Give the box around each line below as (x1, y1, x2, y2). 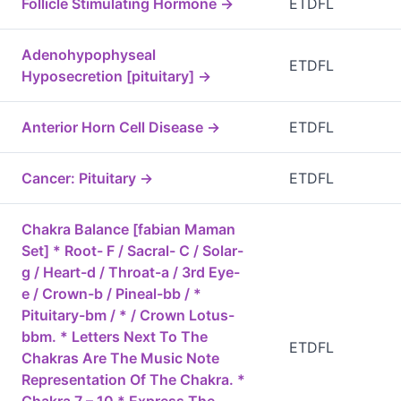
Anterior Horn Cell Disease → (21, 118, 220, 137)
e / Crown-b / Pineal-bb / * (21, 285, 201, 303)
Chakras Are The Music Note (21, 349, 219, 368)
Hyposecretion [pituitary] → (21, 67, 211, 86)
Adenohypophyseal (21, 46, 156, 64)
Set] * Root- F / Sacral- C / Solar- (21, 242, 243, 260)
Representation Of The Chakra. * (21, 371, 245, 389)
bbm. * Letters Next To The (21, 328, 208, 346)
